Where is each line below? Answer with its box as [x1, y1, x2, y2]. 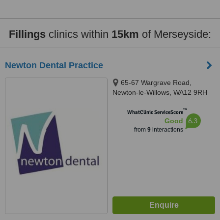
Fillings [9, 28, 46, 40]
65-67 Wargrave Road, [121, 79, 192, 86]
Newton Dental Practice [5, 60, 103, 70]
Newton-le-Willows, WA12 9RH [112, 88, 207, 96]
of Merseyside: [139, 28, 211, 40]
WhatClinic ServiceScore [127, 109, 183, 115]
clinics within [46, 28, 111, 40]
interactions [150, 126, 183, 133]
